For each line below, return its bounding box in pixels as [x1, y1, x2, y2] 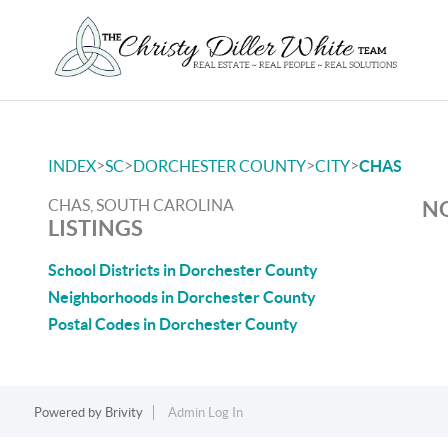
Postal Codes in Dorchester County [48, 315, 298, 333]
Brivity [104, 405, 143, 420]
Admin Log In [167, 405, 243, 420]
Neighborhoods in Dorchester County [48, 288, 316, 306]
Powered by [33, 405, 105, 420]
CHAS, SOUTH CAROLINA [48, 196, 234, 214]
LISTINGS [48, 215, 143, 240]
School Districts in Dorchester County [48, 261, 318, 279]
